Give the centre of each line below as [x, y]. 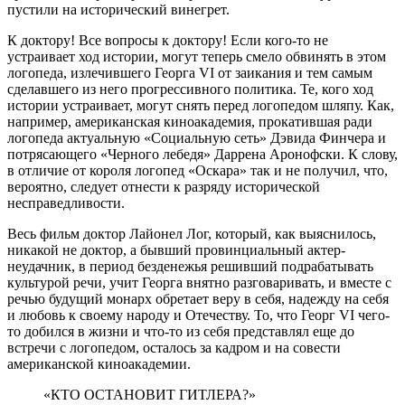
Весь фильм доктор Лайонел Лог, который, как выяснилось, [192, 233]
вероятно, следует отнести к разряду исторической [164, 186]
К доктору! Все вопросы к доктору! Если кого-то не [168, 40]
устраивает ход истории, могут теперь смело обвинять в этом [197, 56]
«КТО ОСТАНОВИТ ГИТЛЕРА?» [150, 394]
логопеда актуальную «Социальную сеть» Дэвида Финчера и [197, 137]
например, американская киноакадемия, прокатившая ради [190, 121]
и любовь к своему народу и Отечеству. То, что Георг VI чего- [198, 315]
